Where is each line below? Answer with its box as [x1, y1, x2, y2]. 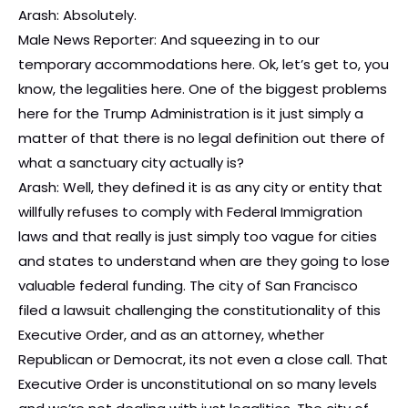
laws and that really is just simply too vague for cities [18, 227, 377, 247]
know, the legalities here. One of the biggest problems [18, 79, 387, 99]
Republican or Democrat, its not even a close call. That [18, 350, 388, 370]
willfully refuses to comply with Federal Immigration [18, 202, 362, 222]
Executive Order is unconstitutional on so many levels [18, 374, 377, 394]
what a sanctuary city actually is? [18, 153, 244, 173]
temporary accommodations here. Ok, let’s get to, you [18, 55, 389, 75]
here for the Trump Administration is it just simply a [18, 104, 363, 124]
